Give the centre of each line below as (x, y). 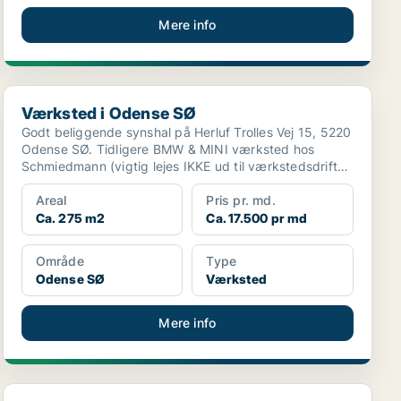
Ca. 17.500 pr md (257, 218)
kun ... (40, 183)
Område (60, 261)
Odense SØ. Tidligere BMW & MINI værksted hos (168, 149)
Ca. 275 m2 (70, 218)
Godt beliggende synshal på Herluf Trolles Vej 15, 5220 (186, 132)
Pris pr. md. (241, 200)
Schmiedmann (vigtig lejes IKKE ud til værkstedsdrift (179, 166)
